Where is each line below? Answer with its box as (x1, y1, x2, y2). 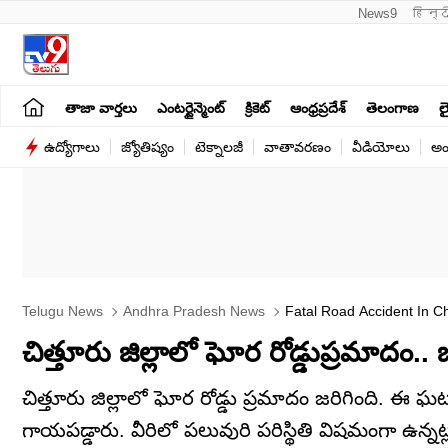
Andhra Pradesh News (119, 303, 265, 319)
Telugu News (22, 303, 103, 319)
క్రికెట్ (245, 99, 270, 116)
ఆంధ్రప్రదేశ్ (290, 99, 346, 116)
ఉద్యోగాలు (44, 139, 100, 155)
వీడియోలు (352, 139, 410, 155)
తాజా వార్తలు (65, 99, 137, 116)
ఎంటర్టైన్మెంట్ (157, 99, 225, 116)
